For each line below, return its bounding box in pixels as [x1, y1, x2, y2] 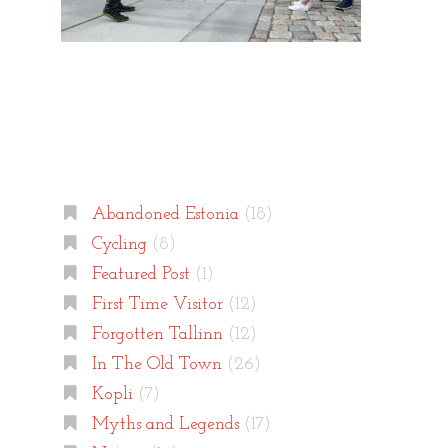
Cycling [91, 236, 147, 254]
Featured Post [91, 266, 190, 284]
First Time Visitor [91, 296, 223, 314]
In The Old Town [91, 356, 222, 374]
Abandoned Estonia [91, 206, 239, 224]
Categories [61, 146, 210, 166]
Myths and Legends [91, 416, 239, 434]
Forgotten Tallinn [91, 326, 223, 344]
